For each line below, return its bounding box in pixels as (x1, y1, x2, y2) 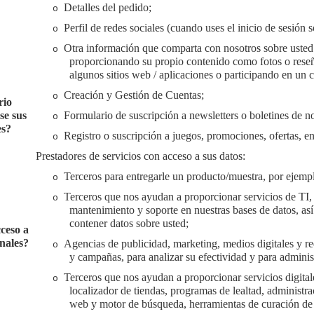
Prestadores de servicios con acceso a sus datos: (35, 150, 245, 162)
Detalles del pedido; (63, 1, 151, 13)
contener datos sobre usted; (69, 217, 189, 229)
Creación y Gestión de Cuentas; (63, 89, 204, 101)
